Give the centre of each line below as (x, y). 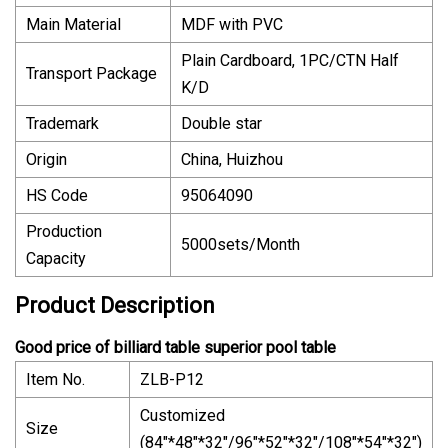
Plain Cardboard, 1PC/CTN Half (290, 60)
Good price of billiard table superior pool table (175, 347)
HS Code (57, 195)
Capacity (56, 258)
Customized (182, 415)
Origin (46, 159)
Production (64, 231)
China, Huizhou (232, 159)
